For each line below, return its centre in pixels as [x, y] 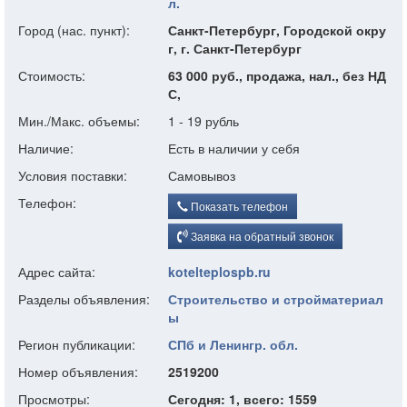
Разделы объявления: [84, 299]
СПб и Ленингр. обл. [233, 344]
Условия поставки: [73, 175]
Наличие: [46, 148]
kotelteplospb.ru [219, 272]
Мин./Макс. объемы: [79, 121]
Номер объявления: [78, 372]
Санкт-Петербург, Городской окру [277, 30]
